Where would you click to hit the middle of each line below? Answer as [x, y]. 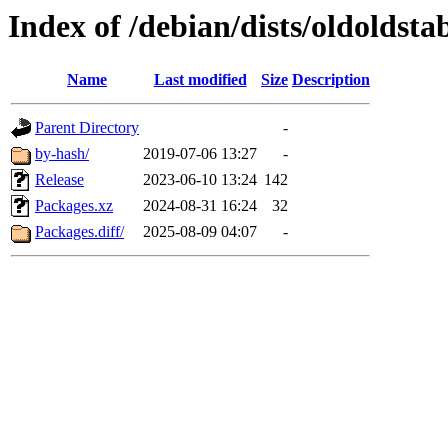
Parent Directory [87, 128]
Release [59, 180]
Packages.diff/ [79, 232]
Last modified [200, 80]
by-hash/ [62, 154]
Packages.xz [74, 206]
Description [331, 80]
